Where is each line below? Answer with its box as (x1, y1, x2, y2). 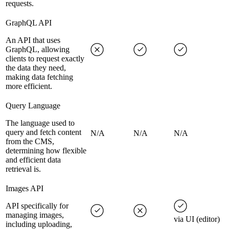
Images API (6, 184, 43, 193)
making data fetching (6, 73, 73, 82)
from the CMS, (6, 137, 54, 146)
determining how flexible (6, 146, 86, 155)
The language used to (6, 119, 75, 128)
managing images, (6, 211, 64, 220)
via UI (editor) (174, 215, 220, 224)
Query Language (6, 101, 60, 110)
